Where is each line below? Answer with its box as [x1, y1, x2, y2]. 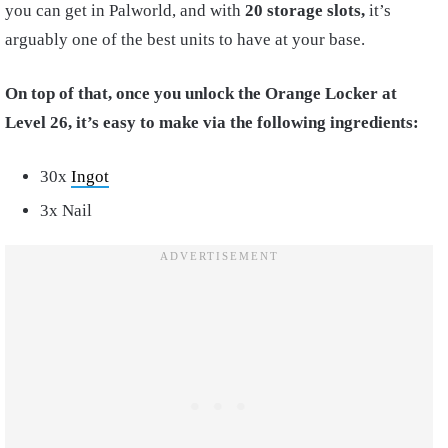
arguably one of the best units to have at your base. [5, 29, 369, 49]
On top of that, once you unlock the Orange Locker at [5, 83, 397, 103]
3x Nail [40, 200, 92, 220]
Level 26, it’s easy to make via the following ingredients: [5, 112, 419, 132]
